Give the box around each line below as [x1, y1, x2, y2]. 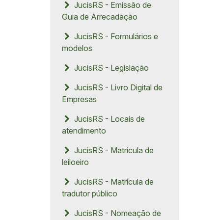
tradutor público [62, 189, 117, 198]
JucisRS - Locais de [72, 114, 145, 124]
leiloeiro [62, 157, 89, 167]
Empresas [62, 94, 97, 104]
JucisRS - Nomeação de [72, 208, 161, 218]
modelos [62, 43, 92, 53]
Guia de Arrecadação [62, 12, 137, 22]
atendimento [62, 126, 106, 136]
